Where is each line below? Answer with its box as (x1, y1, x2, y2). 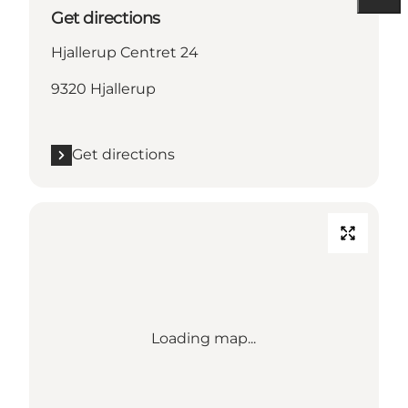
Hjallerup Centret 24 (51, 44, 199, 62)
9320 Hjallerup (51, 80, 156, 98)
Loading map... (151, 330, 257, 348)
